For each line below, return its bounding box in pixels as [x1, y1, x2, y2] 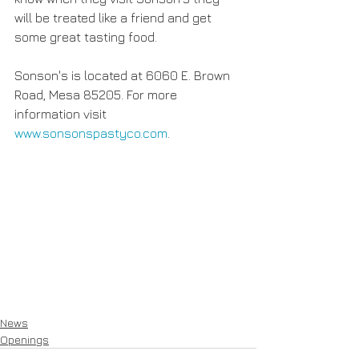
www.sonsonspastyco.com [14, 126, 167, 141]
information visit [14, 107, 110, 122]
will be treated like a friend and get [14, 10, 215, 26]
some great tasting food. [14, 30, 157, 45]
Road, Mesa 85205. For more [14, 87, 180, 103]
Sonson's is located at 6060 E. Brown [14, 68, 233, 83]
